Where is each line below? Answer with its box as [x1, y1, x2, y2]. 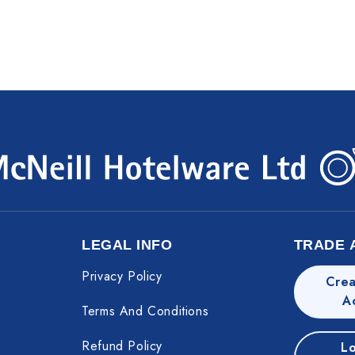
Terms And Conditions [82, 301, 209, 320]
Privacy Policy [82, 266, 162, 285]
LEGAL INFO [82, 236, 173, 253]
